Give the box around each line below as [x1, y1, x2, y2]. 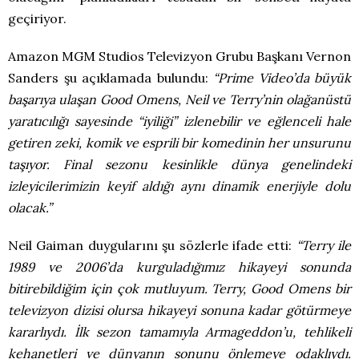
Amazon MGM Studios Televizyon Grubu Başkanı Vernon [8, 47, 351, 64]
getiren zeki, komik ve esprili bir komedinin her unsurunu [8, 134, 351, 151]
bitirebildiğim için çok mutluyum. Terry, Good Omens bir [8, 280, 351, 296]
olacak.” [8, 199, 52, 216]
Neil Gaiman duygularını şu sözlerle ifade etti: [8, 236, 296, 253]
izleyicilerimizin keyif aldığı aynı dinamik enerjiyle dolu [8, 177, 351, 194]
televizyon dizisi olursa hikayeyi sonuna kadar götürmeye [8, 301, 351, 318]
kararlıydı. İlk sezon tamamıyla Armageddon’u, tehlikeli [8, 323, 351, 340]
